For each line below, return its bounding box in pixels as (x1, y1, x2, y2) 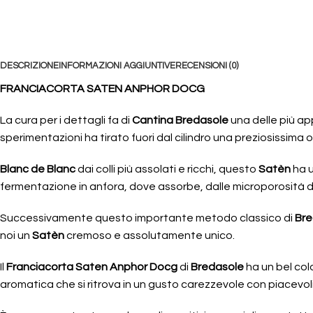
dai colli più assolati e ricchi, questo (75, 163, 259, 175)
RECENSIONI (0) (175, 61, 238, 71)
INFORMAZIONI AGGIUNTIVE (59, 61, 175, 71)
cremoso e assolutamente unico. (64, 230, 235, 241)
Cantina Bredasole (132, 115, 228, 126)
